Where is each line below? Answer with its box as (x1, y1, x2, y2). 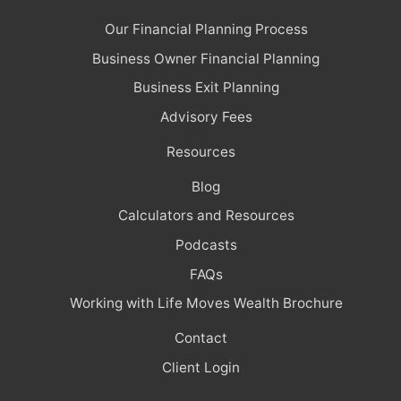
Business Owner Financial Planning (92, 49, 320, 67)
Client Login (161, 358, 240, 376)
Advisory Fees (159, 107, 252, 125)
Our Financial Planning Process (104, 21, 308, 38)
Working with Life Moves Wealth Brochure (69, 294, 343, 312)
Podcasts (175, 236, 237, 254)
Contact (174, 329, 227, 347)
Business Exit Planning (132, 79, 279, 97)
